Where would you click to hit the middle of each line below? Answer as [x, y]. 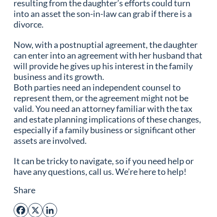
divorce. [29, 24]
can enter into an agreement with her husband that [108, 55]
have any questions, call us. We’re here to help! [101, 171]
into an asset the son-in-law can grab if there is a [103, 13]
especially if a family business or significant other [105, 130]
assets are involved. [52, 140]
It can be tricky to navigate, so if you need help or [104, 161]
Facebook [31, 211]
